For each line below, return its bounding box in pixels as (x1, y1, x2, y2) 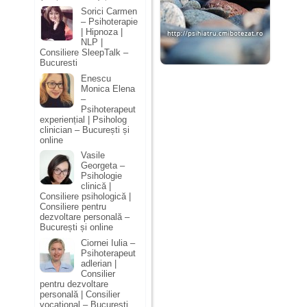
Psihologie (81, 171, 122, 182)
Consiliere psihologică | (40, 191, 131, 202)
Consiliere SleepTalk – (40, 47, 128, 58)
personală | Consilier (40, 288, 120, 299)
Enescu (81, 73, 111, 84)
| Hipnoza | (81, 26, 123, 37)
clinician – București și (40, 124, 130, 135)
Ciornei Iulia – (81, 237, 135, 248)
